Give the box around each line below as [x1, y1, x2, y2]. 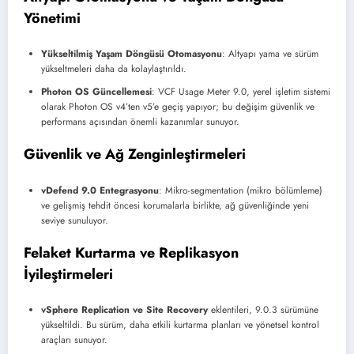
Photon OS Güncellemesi [41, 85, 152, 100]
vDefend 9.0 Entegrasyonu [41, 183, 159, 198]
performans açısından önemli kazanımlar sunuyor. [41, 115, 239, 130]
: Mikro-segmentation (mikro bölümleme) [159, 183, 322, 198]
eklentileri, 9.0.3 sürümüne [208, 303, 318, 318]
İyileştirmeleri [24, 263, 113, 284]
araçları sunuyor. [41, 333, 107, 348]
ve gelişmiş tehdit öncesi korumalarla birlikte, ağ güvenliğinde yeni [41, 198, 309, 213]
